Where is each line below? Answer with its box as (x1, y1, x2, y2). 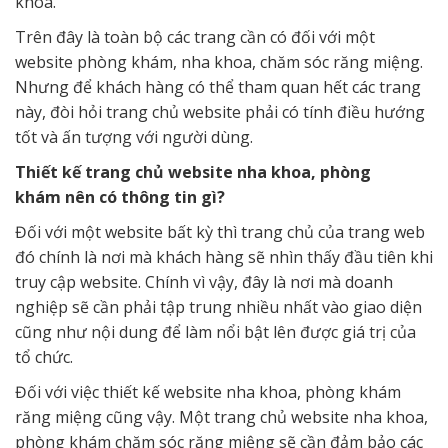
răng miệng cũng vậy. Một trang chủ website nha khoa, (15, 406, 428, 429)
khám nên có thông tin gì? (15, 186, 225, 209)
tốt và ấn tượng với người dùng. (15, 126, 253, 149)
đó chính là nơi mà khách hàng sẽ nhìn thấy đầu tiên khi (15, 246, 433, 269)
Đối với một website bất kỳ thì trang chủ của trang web (15, 221, 425, 244)
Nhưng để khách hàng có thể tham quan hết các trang (15, 76, 421, 99)
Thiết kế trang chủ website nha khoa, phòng (15, 161, 371, 184)
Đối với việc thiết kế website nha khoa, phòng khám (15, 381, 401, 404)
